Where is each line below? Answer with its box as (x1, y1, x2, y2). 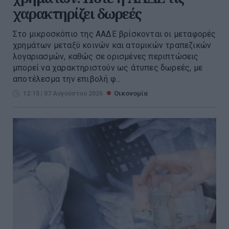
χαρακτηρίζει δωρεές (13, 4, 142, 24)
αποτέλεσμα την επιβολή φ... (13, 74, 121, 84)
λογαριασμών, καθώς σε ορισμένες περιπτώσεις (13, 52, 199, 62)
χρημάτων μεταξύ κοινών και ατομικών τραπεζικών (13, 40, 212, 51)
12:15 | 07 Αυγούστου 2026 (23, 89, 103, 98)
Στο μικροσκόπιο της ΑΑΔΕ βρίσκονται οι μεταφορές (13, 29, 216, 39)
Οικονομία (114, 89, 148, 98)
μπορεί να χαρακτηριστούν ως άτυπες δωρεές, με (13, 63, 202, 73)
